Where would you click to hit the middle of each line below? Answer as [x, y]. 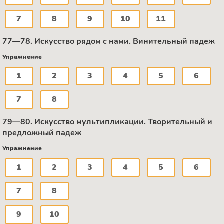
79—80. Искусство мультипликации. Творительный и [107, 122]
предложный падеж [42, 133]
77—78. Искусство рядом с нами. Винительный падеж [109, 42]
